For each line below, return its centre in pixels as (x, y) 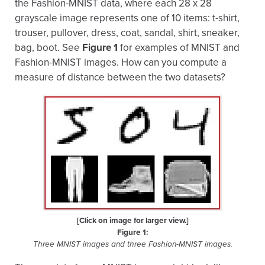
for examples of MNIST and (179, 48)
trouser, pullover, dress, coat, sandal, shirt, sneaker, (127, 33)
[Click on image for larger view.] (132, 221)
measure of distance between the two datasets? (120, 77)
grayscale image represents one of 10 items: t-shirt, (127, 18)
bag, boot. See (49, 48)
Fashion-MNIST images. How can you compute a (121, 62)
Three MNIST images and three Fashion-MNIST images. (132, 244)
